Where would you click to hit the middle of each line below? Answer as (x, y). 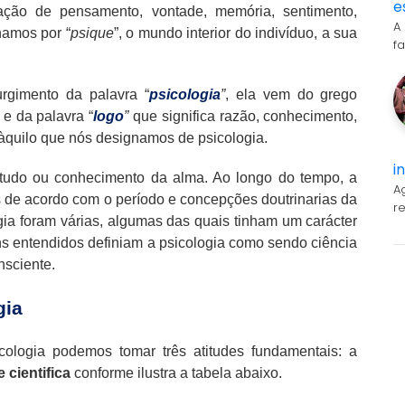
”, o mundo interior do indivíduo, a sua (235, 33)
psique (92, 33)
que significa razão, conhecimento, (245, 116)
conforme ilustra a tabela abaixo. (176, 372)
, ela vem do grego (291, 94)
